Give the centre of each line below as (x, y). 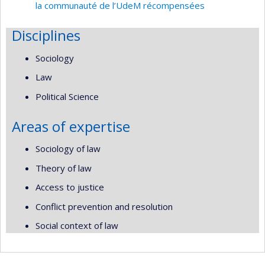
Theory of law (64, 168)
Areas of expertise (71, 126)
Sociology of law (68, 149)
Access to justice (70, 187)
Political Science (67, 96)
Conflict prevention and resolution (104, 206)
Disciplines (46, 35)
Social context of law (77, 226)
